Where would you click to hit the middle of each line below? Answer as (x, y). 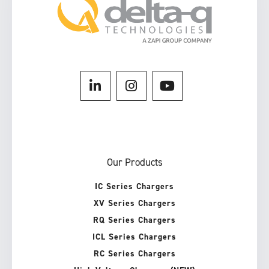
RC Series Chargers (134, 253)
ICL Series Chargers (134, 237)
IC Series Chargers (134, 186)
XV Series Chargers (134, 203)
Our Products (134, 162)
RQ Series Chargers (134, 220)
